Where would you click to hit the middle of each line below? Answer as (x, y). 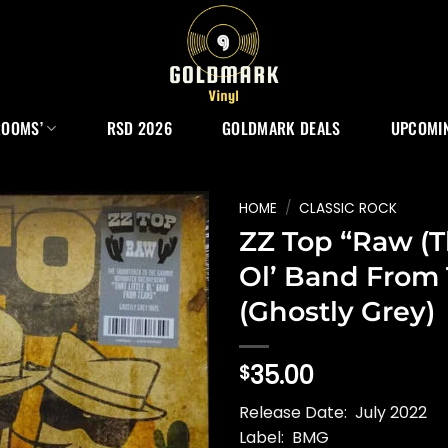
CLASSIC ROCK (348, 208)
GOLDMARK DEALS (281, 128)
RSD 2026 (139, 128)
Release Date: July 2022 (333, 412)
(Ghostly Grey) (337, 311)
